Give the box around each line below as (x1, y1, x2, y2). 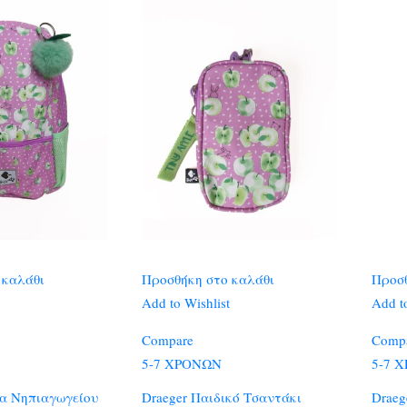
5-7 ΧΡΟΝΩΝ (141, 353, 222, 372)
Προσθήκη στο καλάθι (141, 269, 274, 288)
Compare (141, 330, 194, 349)
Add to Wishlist (141, 293, 230, 312)
